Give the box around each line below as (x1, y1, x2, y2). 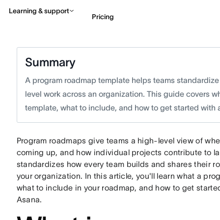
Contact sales (155, 54, 192, 60)
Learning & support (9, 7, 69, 15)
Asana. (16, 195, 42, 204)
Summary (25, 55, 76, 69)
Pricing (92, 12, 114, 21)
